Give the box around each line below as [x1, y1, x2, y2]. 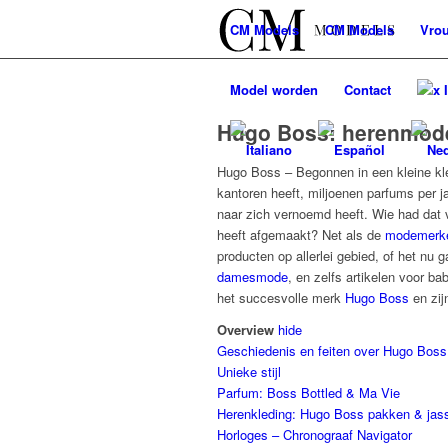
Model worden [230, 80, 318, 99]
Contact [344, 80, 391, 99]
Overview [217, 320, 274, 340]
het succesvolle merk [217, 288, 345, 307]
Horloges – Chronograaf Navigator [217, 425, 412, 445]
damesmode [217, 267, 288, 286]
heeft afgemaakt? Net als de [217, 225, 381, 244]
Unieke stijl [217, 362, 281, 382]
